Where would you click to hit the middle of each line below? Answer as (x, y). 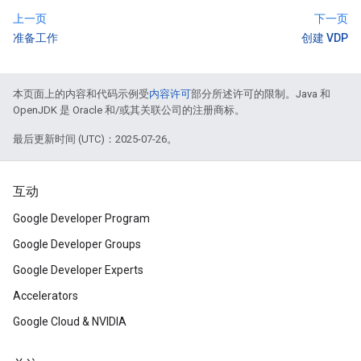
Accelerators (46, 296)
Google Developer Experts (78, 270)
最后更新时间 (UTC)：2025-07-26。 (95, 139)
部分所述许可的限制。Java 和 (261, 94)
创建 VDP (325, 38)
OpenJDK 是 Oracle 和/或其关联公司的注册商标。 (129, 110)
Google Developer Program (81, 219)
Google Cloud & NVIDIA (70, 322)
